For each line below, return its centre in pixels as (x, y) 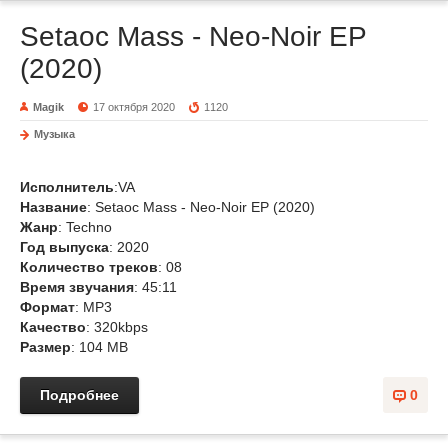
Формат (47, 307)
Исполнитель (67, 187)
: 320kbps (117, 327)
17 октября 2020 (134, 107)
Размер (45, 347)
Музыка (54, 134)
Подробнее (79, 395)
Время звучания (77, 287)
